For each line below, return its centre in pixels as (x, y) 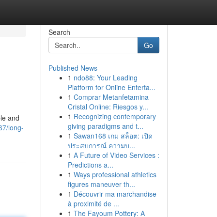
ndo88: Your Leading (105, 77)
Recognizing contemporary (115, 116)
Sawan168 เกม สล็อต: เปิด (113, 136)
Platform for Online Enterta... (111, 87)
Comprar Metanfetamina (111, 97)
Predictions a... (90, 165)
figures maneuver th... (101, 184)
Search (59, 32)
